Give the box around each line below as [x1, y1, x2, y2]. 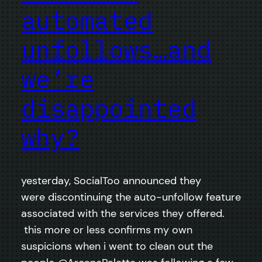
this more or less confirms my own [21, 222, 192, 237]
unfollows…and [21, 33, 211, 65]
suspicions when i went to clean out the [21, 239, 213, 253]
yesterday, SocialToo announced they [21, 173, 201, 188]
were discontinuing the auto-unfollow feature [21, 189, 241, 204]
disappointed [21, 91, 196, 124]
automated [21, 4, 153, 36]
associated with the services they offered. [21, 206, 225, 220]
